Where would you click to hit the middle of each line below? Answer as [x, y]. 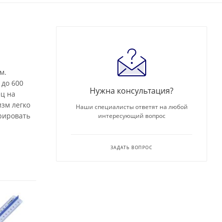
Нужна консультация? [132, 91]
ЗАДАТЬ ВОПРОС [132, 148]
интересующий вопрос [132, 116]
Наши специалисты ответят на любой [132, 107]
